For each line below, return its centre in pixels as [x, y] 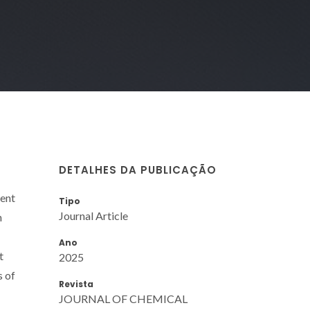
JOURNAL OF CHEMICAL [123, 298]
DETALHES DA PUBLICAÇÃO [138, 170]
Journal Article [93, 215]
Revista [76, 284]
